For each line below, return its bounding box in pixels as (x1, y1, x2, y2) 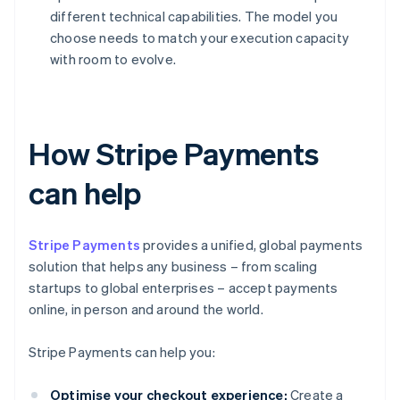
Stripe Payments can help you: (29, 343, 215, 362)
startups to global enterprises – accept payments (29, 279, 338, 297)
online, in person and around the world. (29, 300, 263, 319)
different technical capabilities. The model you (50, 7, 338, 26)
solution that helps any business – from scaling (29, 257, 318, 276)
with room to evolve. (50, 50, 176, 69)
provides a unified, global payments (140, 236, 363, 254)
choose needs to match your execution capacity (50, 29, 350, 47)
